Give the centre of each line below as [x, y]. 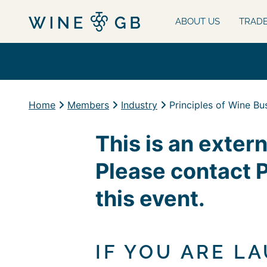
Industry [139, 105]
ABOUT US [198, 21]
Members [88, 105]
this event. [150, 198]
